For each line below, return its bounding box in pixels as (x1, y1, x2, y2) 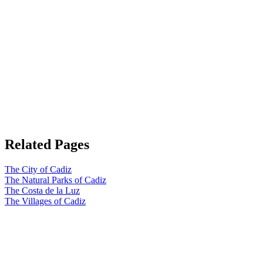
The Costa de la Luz (5, 186, 80, 196)
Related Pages (5, 137, 89, 153)
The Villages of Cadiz (5, 196, 86, 207)
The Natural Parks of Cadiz (5, 175, 106, 186)
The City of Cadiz (5, 164, 72, 175)
